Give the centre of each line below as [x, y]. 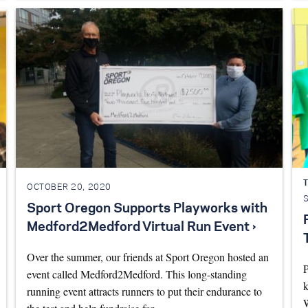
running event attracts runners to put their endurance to [144, 291]
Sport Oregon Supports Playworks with [147, 209]
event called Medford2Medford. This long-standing [136, 274]
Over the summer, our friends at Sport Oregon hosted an [147, 256]
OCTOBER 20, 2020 [69, 188]
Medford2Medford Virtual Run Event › [141, 227]
